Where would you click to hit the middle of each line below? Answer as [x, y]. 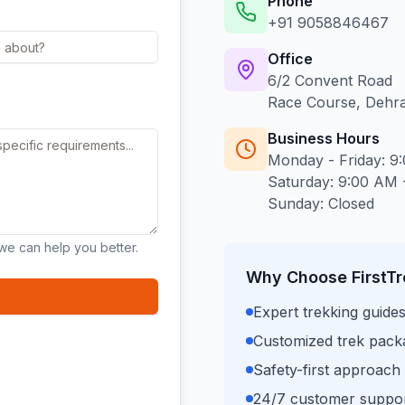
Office [290, 59]
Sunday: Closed [321, 203]
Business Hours [324, 138]
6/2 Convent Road [330, 80]
